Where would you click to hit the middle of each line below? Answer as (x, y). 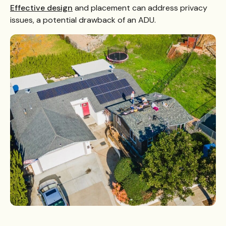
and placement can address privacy (140, 8)
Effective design (41, 8)
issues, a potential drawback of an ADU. (83, 20)
